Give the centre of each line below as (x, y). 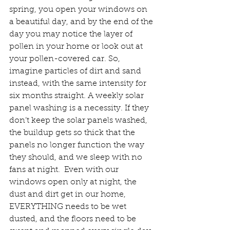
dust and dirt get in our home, (69, 195)
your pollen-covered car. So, (66, 59)
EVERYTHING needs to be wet (69, 207)
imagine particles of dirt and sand (76, 72)
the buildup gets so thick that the (73, 133)
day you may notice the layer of (72, 35)
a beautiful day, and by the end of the (82, 22)
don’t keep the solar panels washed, (79, 121)
